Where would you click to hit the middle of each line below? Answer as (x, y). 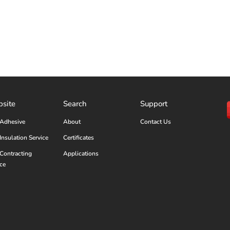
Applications (81, 153)
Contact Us (155, 121)
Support (154, 104)
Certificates (79, 137)
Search (75, 104)
